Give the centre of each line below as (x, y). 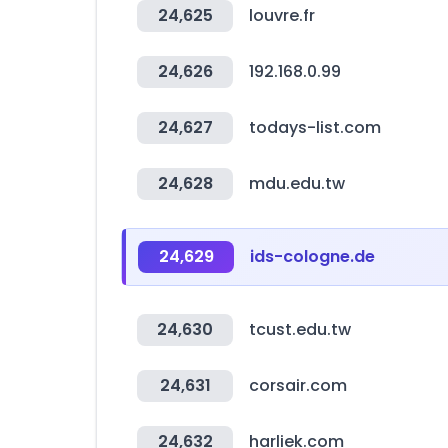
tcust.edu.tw (300, 329)
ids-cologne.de (312, 256)
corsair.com (298, 385)
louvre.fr (282, 15)
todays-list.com (315, 127)
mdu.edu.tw (297, 183)
